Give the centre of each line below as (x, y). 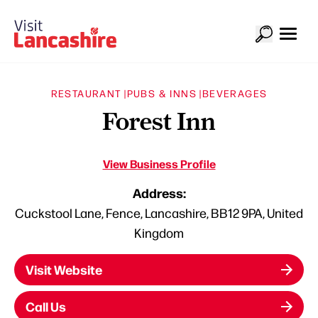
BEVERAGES (235, 93)
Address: (159, 192)
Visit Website (64, 269)
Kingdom (159, 232)
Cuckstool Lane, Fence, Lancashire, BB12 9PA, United (159, 212)
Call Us (46, 306)
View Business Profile (159, 163)
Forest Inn (159, 121)
